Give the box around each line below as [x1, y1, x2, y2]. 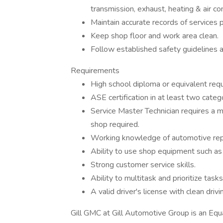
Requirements [71, 65, 119, 76]
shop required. [91, 119, 139, 130]
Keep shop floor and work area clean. [91, 30, 219, 41]
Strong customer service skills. [91, 159, 196, 170]
